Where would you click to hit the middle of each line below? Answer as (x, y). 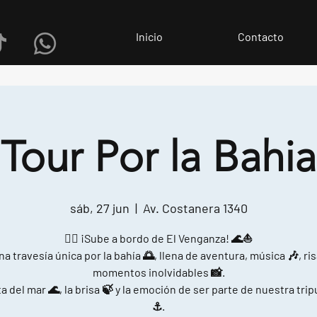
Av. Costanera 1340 (195, 208)
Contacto (261, 36)
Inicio (149, 36)
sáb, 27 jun (99, 208)
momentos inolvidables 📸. (158, 272)
